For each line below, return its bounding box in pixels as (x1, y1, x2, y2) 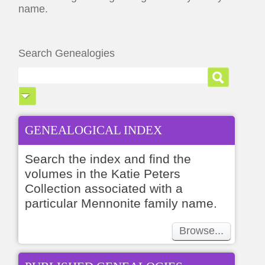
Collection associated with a (25, 182, 183, 196)
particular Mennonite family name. (25, 196, 218, 211)
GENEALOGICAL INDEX (25, 123, 163, 138)
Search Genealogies (18, 47, 115, 59)
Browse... (179, 225, 224, 237)
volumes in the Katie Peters (25, 167, 181, 181)
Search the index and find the (25, 152, 192, 166)
